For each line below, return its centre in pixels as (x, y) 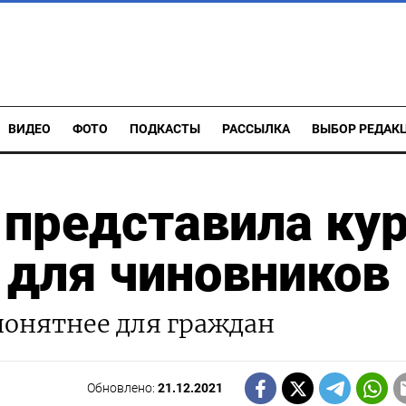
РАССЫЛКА (256, 129)
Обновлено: (123, 388)
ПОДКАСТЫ (165, 129)
